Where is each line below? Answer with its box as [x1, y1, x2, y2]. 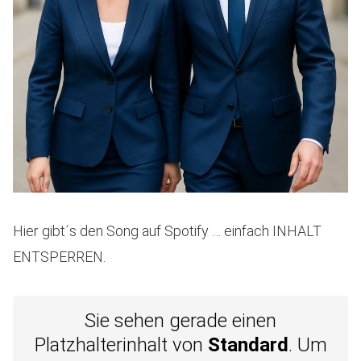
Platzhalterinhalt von [34, 334, 208, 356]
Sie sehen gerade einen [85, 309, 276, 332]
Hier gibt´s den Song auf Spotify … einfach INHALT [13, 222, 322, 239]
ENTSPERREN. [13, 248, 106, 265]
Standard [207, 334, 288, 356]
